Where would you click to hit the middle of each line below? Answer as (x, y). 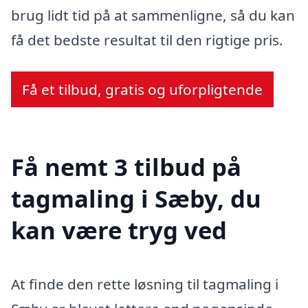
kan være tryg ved (119, 230)
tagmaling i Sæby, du (136, 199)
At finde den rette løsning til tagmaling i (145, 284)
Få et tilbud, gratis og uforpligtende (142, 89)
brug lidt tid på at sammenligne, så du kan (153, 15)
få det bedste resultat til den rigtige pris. (147, 40)
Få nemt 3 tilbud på (126, 167)
